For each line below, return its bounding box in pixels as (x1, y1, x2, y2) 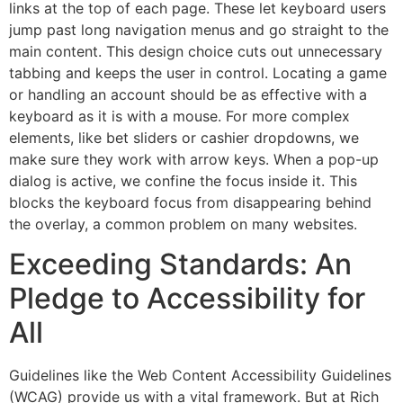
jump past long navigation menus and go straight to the (9, 20, 389, 39)
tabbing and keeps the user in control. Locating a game (9, 63, 387, 82)
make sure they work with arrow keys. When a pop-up (9, 149, 379, 168)
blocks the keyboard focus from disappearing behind (9, 193, 372, 211)
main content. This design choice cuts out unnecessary (9, 41, 382, 60)
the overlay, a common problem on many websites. (9, 214, 357, 233)
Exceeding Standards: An (9, 246, 352, 282)
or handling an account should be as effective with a (9, 85, 367, 103)
